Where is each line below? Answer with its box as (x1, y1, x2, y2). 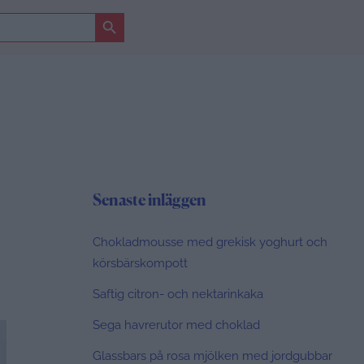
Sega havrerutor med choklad (93, 318, 260, 333)
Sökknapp (93, 6, 147, 19)
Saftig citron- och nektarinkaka (93, 286, 263, 301)
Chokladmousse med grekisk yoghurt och (93, 234, 327, 249)
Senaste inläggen (93, 193, 206, 209)
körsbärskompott (93, 255, 188, 271)
